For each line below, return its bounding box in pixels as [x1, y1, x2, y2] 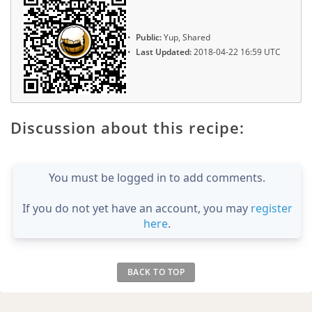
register [250, 200, 292, 216]
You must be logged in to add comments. [49, 169, 265, 185]
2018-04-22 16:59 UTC [192, 45, 281, 58]
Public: [136, 31, 162, 44]
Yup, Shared [162, 31, 210, 44]
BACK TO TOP [127, 265, 185, 278]
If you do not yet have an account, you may [22, 200, 251, 216]
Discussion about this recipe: [10, 116, 244, 138]
